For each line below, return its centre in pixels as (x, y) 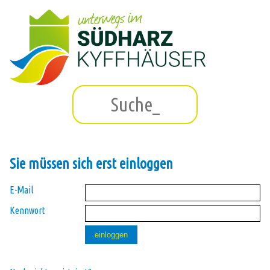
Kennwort (27, 210)
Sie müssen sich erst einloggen (91, 163)
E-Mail (21, 190)
